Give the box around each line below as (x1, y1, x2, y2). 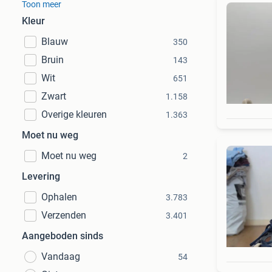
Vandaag (41, 251, 80, 262)
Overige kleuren (41, 109, 107, 120)
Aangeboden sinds (22, 230, 103, 242)
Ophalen (41, 191, 77, 203)
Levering (22, 171, 60, 182)
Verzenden (41, 209, 86, 221)
